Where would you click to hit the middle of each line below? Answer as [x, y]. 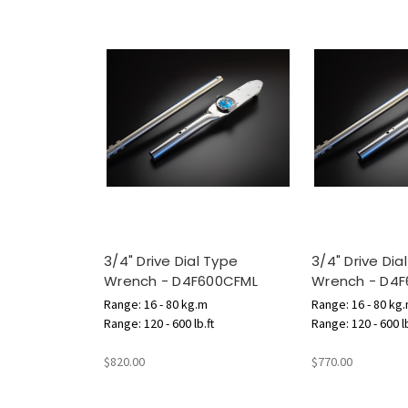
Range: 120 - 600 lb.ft [159, 324]
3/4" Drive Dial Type [171, 261]
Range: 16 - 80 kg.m [156, 305]
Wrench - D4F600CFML [181, 281]
